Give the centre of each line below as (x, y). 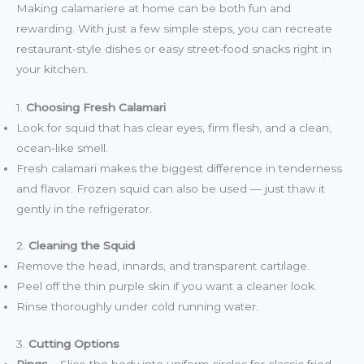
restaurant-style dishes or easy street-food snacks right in (174, 48)
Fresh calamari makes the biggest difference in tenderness (179, 168)
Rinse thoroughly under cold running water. (137, 307)
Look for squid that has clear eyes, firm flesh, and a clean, (174, 127)
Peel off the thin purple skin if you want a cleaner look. (167, 286)
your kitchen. (52, 69)
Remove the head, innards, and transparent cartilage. (163, 266)
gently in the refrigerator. (84, 208)
